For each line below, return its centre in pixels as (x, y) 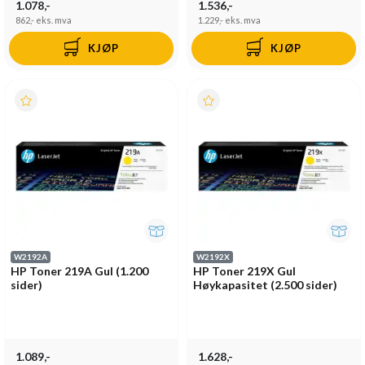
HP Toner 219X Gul (244, 270)
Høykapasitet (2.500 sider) (265, 284)
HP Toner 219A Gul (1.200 (79, 270)
